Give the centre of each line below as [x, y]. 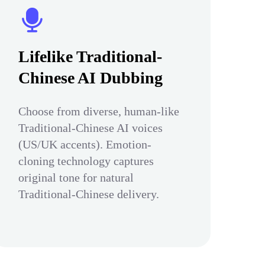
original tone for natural [76, 177]
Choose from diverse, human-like [99, 111]
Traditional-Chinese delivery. [89, 194]
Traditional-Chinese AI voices [91, 128]
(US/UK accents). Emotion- [85, 144]
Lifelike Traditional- [90, 56]
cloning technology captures [86, 161]
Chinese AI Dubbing [91, 78]
